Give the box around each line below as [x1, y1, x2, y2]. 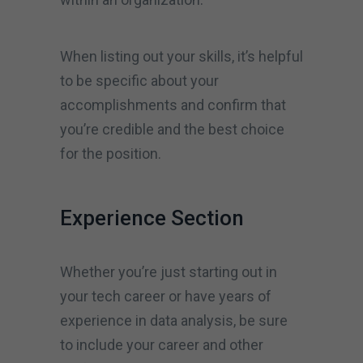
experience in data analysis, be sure [60, 311, 288, 329]
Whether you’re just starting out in [60, 263, 277, 280]
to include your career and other [60, 335, 263, 353]
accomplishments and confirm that [60, 96, 286, 113]
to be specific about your [60, 71, 219, 89]
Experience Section [60, 205, 249, 230]
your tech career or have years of [60, 287, 271, 305]
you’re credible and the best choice [60, 120, 284, 138]
